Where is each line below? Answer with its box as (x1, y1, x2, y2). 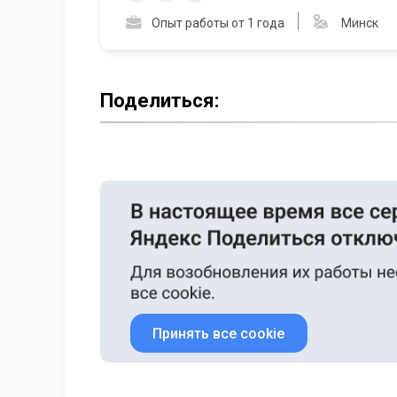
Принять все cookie (152, 324, 285, 342)
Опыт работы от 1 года (152, 15, 284, 30)
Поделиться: (100, 89, 219, 112)
